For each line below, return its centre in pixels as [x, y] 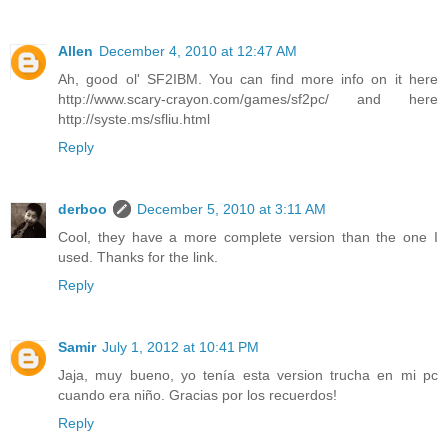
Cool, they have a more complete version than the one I [248, 237]
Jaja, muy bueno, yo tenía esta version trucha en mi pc [248, 375]
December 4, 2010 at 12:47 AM [198, 51]
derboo [82, 209]
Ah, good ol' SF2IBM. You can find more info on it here [248, 79]
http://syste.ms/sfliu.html [134, 119]
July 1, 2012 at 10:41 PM [180, 347]
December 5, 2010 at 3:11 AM [231, 209]
